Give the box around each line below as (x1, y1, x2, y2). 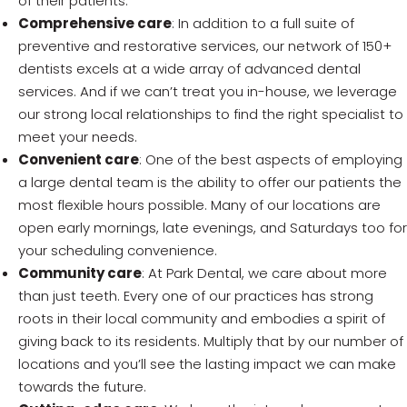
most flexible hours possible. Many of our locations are (18, 194, 381, 214)
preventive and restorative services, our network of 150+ (18, 35, 392, 55)
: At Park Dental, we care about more (142, 263, 387, 283)
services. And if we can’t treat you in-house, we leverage (18, 81, 397, 101)
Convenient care (18, 149, 139, 169)
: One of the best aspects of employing (139, 149, 402, 169)
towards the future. (18, 376, 146, 396)
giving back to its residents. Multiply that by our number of (18, 331, 403, 351)
